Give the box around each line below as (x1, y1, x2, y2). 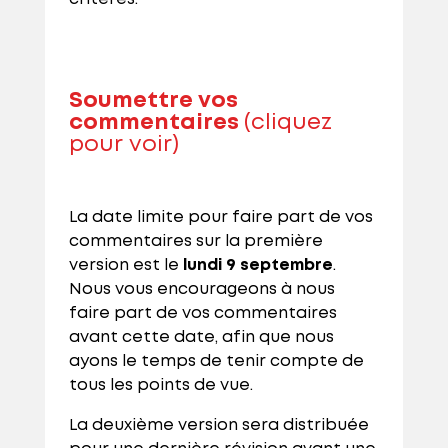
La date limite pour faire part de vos (68, 210, 373, 226)
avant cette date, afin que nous (68, 330, 334, 346)
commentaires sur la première (68, 234, 323, 250)
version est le (68, 258, 183, 274)
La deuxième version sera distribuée (68, 418, 369, 434)
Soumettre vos (68, 91, 238, 112)
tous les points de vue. (68, 378, 253, 394)
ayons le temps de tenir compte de (68, 354, 364, 370)
